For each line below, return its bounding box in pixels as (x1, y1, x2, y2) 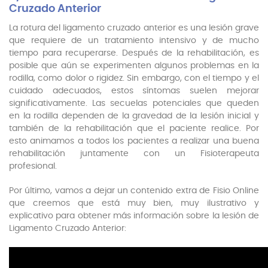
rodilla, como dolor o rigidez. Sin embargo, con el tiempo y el (9, 74, 259, 83)
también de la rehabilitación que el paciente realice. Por (9, 124, 259, 133)
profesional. (9, 162, 59, 170)
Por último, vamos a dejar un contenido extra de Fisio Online (9, 186, 259, 195)
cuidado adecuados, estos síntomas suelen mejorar (9, 86, 259, 95)
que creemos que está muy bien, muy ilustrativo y (9, 199, 259, 208)
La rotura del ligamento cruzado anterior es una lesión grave (9, 23, 259, 32)
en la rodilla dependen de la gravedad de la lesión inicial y (9, 111, 259, 120)
